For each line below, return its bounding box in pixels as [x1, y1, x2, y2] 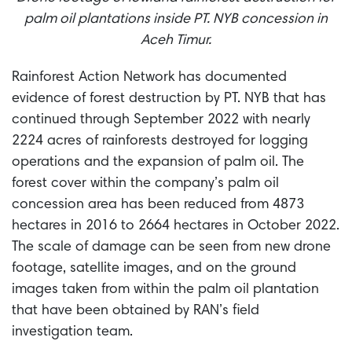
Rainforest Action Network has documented [12, 71, 287, 86]
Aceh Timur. [141, 34, 211, 49]
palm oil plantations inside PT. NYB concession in [24, 13, 328, 27]
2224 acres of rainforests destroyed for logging [12, 134, 308, 149]
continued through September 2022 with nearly [12, 113, 310, 128]
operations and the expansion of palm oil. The [12, 156, 304, 170]
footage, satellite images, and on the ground [12, 262, 296, 277]
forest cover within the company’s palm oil [12, 177, 279, 192]
